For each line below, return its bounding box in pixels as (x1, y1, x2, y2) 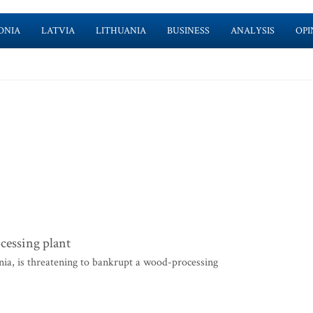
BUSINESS (166, 24, 210, 37)
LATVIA (41, 24, 75, 37)
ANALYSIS (230, 24, 275, 37)
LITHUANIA (95, 24, 146, 37)
